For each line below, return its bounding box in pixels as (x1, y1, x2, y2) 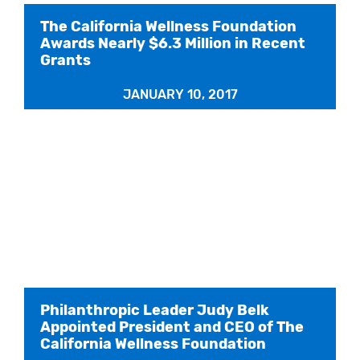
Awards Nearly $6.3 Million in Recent (40, 35, 305, 53)
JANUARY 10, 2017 (122, 87, 238, 103)
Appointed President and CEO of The (40, 318, 304, 337)
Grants (40, 51, 91, 70)
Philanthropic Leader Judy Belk (40, 301, 269, 320)
